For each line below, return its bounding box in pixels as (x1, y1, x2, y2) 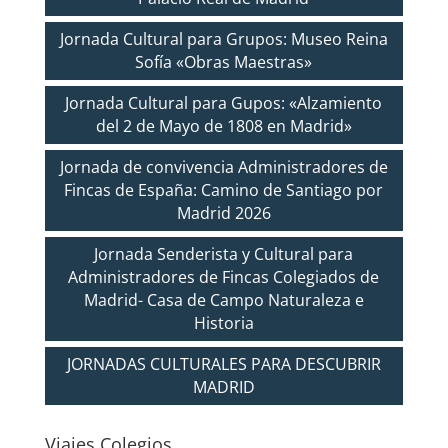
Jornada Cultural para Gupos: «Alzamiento (65, 91, 383, 114)
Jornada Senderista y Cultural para (94, 242, 354, 265)
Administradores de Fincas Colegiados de (68, 265, 380, 288)
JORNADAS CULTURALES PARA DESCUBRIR (66, 352, 381, 375)
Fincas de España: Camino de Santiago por (64, 178, 384, 201)
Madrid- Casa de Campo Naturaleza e (83, 288, 364, 311)
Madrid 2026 (176, 201, 271, 224)
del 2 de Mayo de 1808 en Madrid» (95, 114, 352, 137)
